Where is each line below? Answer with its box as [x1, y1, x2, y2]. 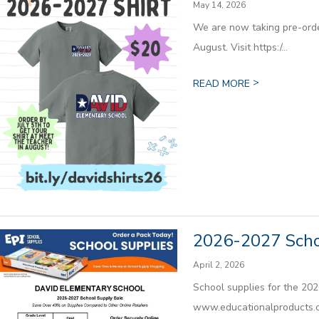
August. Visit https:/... [192, 40, 288, 54]
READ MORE [192, 76, 253, 90]
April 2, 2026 [192, 258, 244, 271]
